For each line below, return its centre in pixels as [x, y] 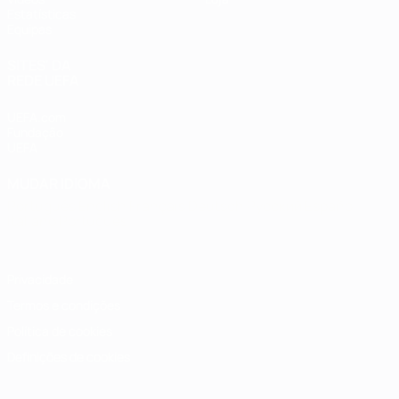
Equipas [29, 29]
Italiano [33, 221]
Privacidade [40, 279]
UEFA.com [37, 117]
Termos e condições [64, 305]
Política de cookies [60, 331]
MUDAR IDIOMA [59, 183]
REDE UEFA [43, 80]
